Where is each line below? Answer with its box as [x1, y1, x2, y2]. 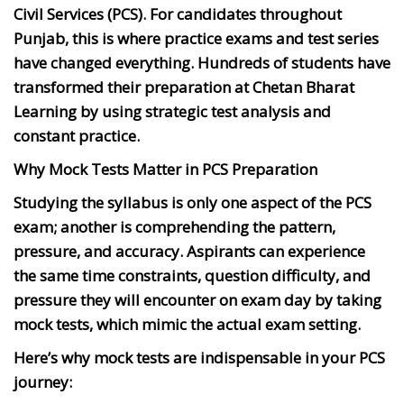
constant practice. [14, 124, 140, 146]
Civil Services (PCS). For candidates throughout [14, 3, 342, 24]
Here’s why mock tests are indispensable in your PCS [14, 346, 385, 368]
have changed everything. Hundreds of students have [14, 51, 390, 73]
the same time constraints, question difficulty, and [14, 264, 371, 286]
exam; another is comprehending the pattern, [14, 216, 335, 237]
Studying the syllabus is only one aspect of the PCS [14, 191, 372, 213]
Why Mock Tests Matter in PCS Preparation [14, 158, 317, 179]
